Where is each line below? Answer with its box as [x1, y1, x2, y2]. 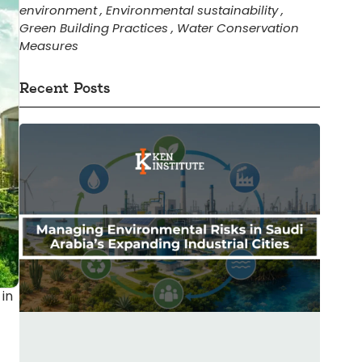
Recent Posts [19, 80, 110, 97]
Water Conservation [177, 19, 299, 36]
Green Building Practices [19, 19, 168, 36]
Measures [19, 36, 78, 54]
